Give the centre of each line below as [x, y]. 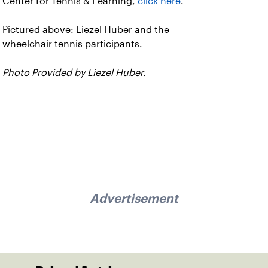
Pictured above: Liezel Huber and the [86, 30]
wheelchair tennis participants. [72, 44]
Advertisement [134, 198]
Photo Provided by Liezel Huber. [75, 73]
